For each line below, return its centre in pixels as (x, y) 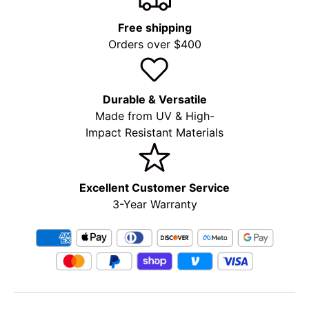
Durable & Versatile (154, 100)
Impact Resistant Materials (154, 133)
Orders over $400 (154, 44)
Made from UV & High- (154, 116)
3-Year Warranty (154, 205)
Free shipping (154, 28)
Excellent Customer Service (154, 188)
